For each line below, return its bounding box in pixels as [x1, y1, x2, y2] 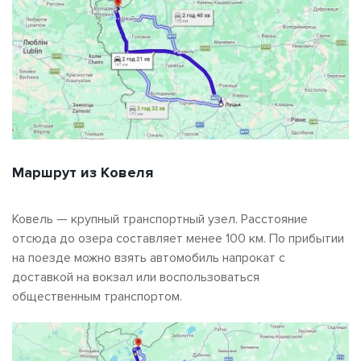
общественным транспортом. [12, 288, 182, 305]
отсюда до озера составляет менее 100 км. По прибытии [12, 230, 344, 247]
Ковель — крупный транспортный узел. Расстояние [12, 210, 308, 227]
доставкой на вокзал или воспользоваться [12, 268, 259, 285]
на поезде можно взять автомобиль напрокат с [12, 249, 285, 266]
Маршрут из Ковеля [12, 163, 153, 181]
